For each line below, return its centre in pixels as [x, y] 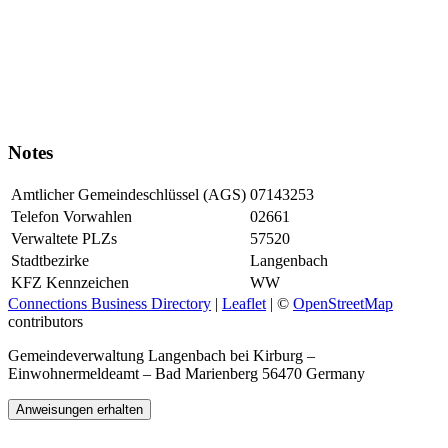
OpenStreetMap [343, 303]
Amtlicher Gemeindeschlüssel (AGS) [128, 194]
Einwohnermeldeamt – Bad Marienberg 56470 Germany [186, 373]
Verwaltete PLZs [64, 238]
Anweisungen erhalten [79, 409]
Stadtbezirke [50, 260]
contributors [45, 321]
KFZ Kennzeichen [70, 282]
